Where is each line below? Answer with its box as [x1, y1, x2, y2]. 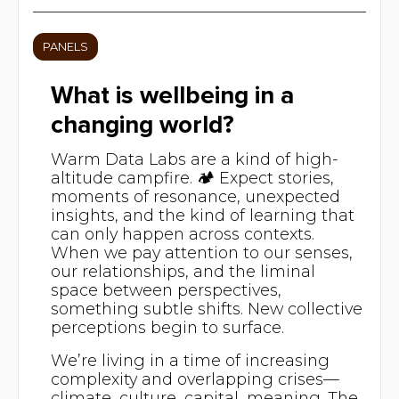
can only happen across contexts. [50, 224, 314, 243]
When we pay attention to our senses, [50, 242, 353, 262]
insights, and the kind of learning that [50, 205, 354, 224]
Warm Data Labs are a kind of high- [50, 149, 338, 168]
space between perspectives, [50, 280, 281, 299]
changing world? [50, 113, 234, 138]
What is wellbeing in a [50, 84, 294, 109]
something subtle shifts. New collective [50, 298, 362, 318]
